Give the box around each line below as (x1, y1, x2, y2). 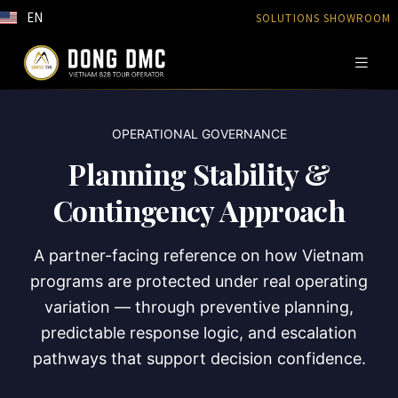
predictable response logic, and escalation (41, 323, 357, 342)
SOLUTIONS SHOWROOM (256, 11, 391, 26)
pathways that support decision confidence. (32, 349, 366, 368)
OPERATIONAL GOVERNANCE (111, 126, 287, 141)
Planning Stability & (68, 155, 330, 193)
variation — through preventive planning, (44, 298, 354, 316)
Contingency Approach (52, 191, 346, 229)
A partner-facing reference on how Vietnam (34, 246, 364, 265)
